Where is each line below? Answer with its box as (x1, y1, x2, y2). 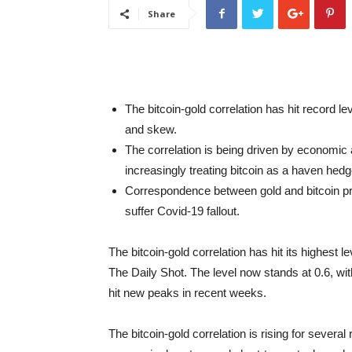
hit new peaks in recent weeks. (108, 286, 266, 299)
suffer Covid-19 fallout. (125, 204, 240, 218)
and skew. (125, 123, 177, 136)
